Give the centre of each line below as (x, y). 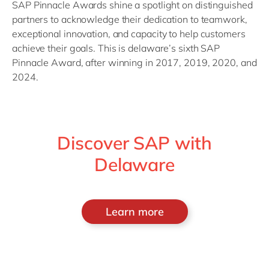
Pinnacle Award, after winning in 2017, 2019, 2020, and (134, 62)
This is (112, 48)
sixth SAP (198, 48)
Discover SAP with (134, 143)
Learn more (134, 212)
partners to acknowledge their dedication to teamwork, (130, 19)
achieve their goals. (54, 48)
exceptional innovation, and (72, 34)
